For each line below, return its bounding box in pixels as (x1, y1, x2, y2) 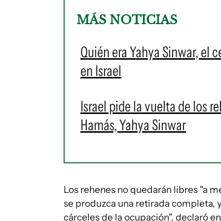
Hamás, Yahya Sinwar (80, 116, 186, 135)
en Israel (80, 62, 121, 80)
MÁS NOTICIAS (76, 13, 177, 28)
